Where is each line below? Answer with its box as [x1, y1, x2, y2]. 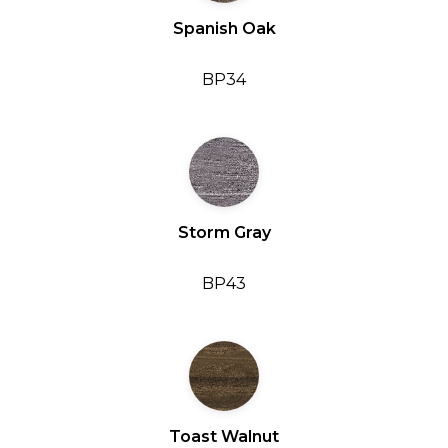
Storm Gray [177, 222, 271, 242]
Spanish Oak [172, 18, 276, 38]
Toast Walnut [169, 426, 279, 446]
